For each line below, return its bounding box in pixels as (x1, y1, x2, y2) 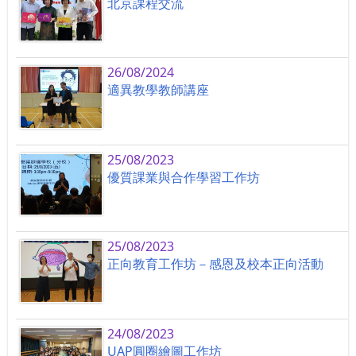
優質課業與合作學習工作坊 (107, 168, 261, 186)
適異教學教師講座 (107, 81, 210, 99)
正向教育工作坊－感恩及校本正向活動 (107, 255, 324, 273)
